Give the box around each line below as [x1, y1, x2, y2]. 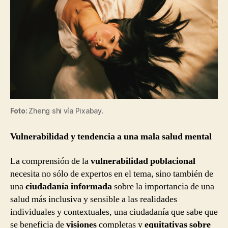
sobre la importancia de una [114, 180, 214, 192]
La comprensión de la [10, 155, 91, 167]
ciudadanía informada [25, 180, 114, 192]
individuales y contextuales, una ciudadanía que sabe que [10, 206, 218, 218]
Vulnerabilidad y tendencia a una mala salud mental [10, 131, 212, 143]
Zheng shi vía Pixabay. [28, 106, 104, 116]
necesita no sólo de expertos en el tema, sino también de [10, 167, 213, 180]
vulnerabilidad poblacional [91, 155, 195, 167]
